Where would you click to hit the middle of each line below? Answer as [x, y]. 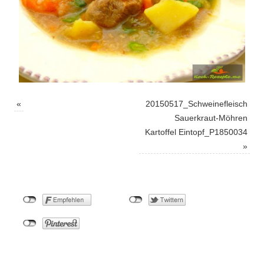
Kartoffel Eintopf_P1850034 [196, 132]
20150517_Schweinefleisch [197, 104]
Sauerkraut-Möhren [211, 118]
